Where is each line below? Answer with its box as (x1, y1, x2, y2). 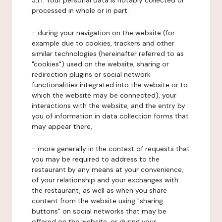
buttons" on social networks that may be (32, 207, 166, 216)
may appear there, (32, 122, 92, 131)
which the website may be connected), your (32, 91, 176, 100)
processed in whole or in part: (32, 6, 129, 15)
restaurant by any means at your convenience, (32, 165, 183, 174)
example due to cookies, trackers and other (32, 39, 174, 48)
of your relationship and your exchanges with (32, 175, 178, 184)
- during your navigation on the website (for (32, 28, 175, 37)
